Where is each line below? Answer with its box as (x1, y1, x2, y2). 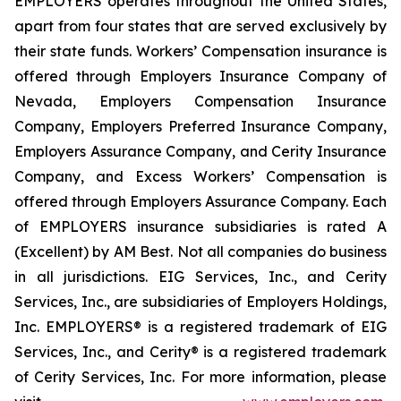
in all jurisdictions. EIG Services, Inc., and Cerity (14, 268, 387, 286)
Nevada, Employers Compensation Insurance (14, 92, 387, 110)
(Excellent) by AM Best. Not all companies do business (14, 243, 387, 260)
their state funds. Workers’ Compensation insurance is (14, 42, 387, 60)
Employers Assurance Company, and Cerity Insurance (14, 142, 387, 160)
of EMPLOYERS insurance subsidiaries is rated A (14, 218, 387, 235)
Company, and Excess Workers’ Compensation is (14, 167, 387, 185)
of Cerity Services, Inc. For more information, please (14, 368, 387, 386)
